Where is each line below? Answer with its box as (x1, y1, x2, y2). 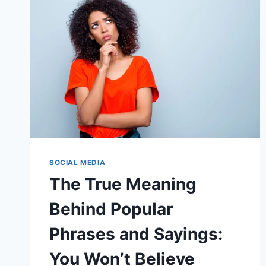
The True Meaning (49, 173, 197, 194)
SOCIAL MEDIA (49, 157, 106, 167)
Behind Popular (49, 198, 173, 219)
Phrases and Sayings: (49, 223, 223, 244)
